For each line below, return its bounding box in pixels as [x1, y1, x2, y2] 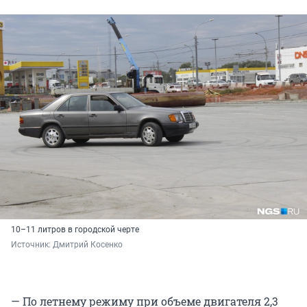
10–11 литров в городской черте [11, 224, 139, 234]
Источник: [11, 239, 53, 249]
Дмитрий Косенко [53, 239, 123, 249]
